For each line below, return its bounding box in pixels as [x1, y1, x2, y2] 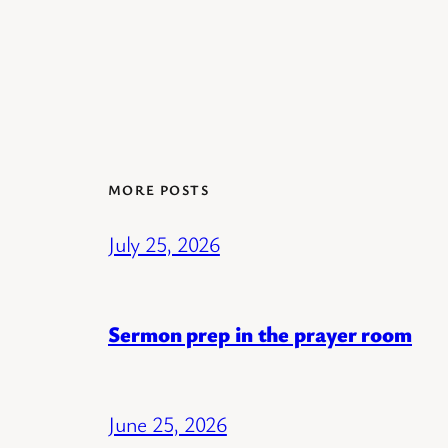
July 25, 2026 [108, 229, 220, 259]
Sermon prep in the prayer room [108, 319, 412, 349]
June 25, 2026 [108, 409, 227, 439]
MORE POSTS [108, 179, 209, 199]
